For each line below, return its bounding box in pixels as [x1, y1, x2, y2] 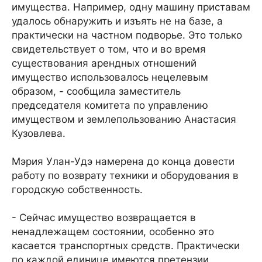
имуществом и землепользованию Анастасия [12, 113, 236, 125]
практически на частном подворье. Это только [12, 29, 242, 41]
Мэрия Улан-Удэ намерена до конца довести [12, 156, 235, 167]
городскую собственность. [12, 184, 143, 195]
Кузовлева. [12, 127, 65, 139]
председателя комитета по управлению [12, 99, 208, 111]
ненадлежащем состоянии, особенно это [12, 226, 214, 237]
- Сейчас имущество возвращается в [12, 212, 196, 223]
